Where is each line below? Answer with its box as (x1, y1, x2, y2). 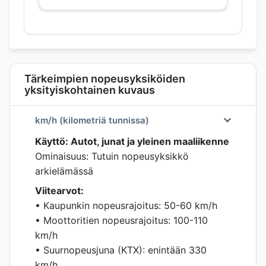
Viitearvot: (35, 185, 84, 197)
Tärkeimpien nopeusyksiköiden (24, 72, 185, 85)
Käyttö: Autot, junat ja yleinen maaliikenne (35, 135, 229, 148)
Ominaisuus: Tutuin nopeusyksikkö (35, 150, 189, 163)
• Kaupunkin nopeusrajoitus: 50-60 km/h (35, 199, 217, 212)
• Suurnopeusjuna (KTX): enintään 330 (35, 244, 207, 256)
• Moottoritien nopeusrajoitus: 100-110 (35, 214, 208, 227)
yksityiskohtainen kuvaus (24, 84, 155, 96)
